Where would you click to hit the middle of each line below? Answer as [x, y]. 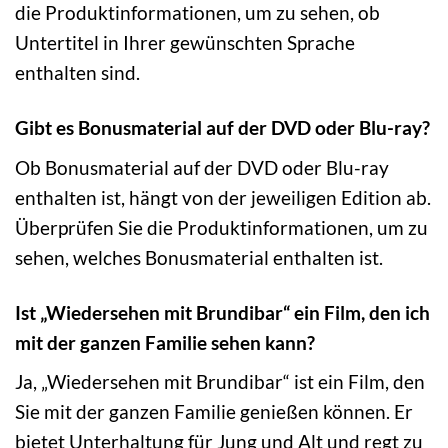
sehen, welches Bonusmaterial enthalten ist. [199, 257]
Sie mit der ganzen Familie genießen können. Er [214, 412]
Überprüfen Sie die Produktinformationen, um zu [221, 227]
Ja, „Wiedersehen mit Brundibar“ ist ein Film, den [220, 382]
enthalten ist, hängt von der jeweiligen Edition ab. [223, 197]
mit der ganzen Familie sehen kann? [165, 342]
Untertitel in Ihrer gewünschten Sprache [185, 43]
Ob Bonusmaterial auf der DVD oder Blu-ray [202, 167]
